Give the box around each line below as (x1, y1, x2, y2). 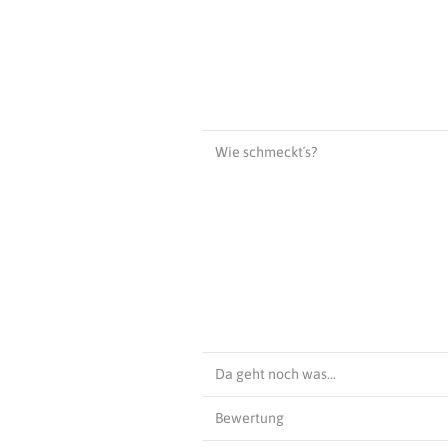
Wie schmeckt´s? (214, 143, 317, 160)
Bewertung (214, 409, 284, 426)
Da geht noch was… (214, 365, 336, 382)
